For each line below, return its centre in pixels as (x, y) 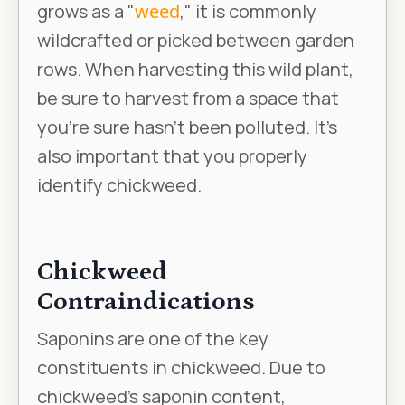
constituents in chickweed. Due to (181, 368)
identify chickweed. (119, 185)
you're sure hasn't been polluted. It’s (187, 127)
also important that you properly (172, 156)
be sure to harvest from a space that (188, 99)
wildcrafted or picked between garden (196, 41)
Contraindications (149, 302)
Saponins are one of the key (153, 339)
